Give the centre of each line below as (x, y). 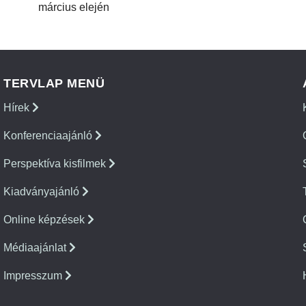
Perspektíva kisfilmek (56, 163)
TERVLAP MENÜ (54, 83)
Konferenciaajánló (49, 135)
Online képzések (45, 219)
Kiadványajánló (43, 191)
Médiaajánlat (36, 247)
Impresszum (34, 275)
